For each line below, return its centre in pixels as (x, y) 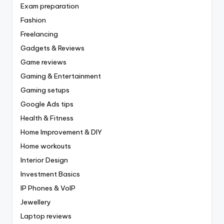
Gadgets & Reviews (52, 48)
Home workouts (46, 146)
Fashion (33, 20)
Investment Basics (50, 174)
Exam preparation (50, 6)
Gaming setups (45, 90)
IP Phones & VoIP (48, 188)
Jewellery (36, 202)
